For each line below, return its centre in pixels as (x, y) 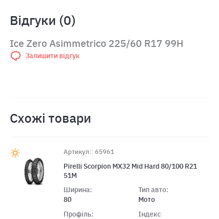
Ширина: (78, 189)
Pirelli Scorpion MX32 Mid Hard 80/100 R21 (130, 166)
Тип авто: (153, 189)
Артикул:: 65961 (89, 152)
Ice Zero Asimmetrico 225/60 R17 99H (97, 44)
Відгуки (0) (43, 20)
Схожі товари (51, 118)
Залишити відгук (53, 56)
